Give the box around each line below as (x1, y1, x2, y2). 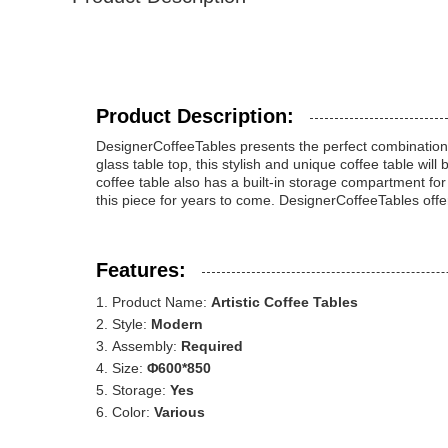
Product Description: (96, 105, 294, 127)
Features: (96, 259, 186, 281)
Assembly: (112, 338, 181, 354)
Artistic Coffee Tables (211, 294, 358, 310)
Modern (151, 316, 203, 332)
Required (181, 338, 243, 354)
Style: (112, 316, 151, 332)
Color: (112, 404, 154, 420)
